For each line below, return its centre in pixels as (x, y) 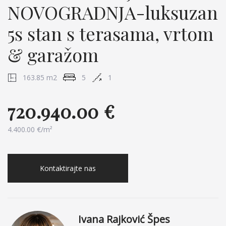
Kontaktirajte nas (68, 168)
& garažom (53, 54)
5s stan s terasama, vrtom (110, 33)
